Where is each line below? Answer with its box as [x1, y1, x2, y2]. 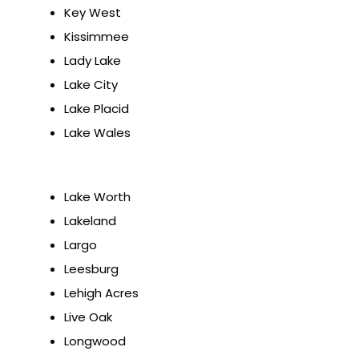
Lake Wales [64, 124, 131, 142]
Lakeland [64, 212, 116, 230]
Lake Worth [64, 188, 131, 206]
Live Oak [64, 309, 112, 326]
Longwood [64, 333, 126, 350]
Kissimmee [64, 28, 129, 46]
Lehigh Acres [64, 284, 139, 302]
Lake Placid [64, 100, 129, 118]
